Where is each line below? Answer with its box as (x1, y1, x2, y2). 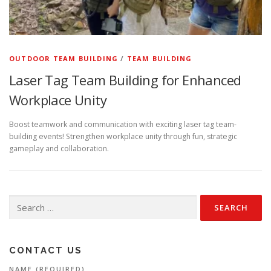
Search (8, 195, 33, 206)
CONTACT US (9, 244, 82, 256)
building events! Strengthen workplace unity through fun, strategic (9, 131, 237, 142)
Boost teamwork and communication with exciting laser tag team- (9, 119, 237, 129)
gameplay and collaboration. (9, 143, 109, 154)
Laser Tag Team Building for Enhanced (9, 71, 241, 90)
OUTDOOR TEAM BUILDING (9, 54, 119, 64)
